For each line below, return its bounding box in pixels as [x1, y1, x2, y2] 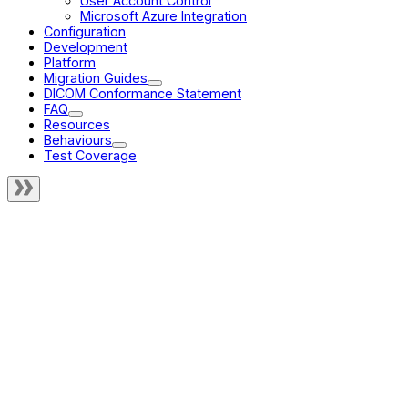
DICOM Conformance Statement [44, 85, 241, 101]
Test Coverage [44, 147, 137, 163]
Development [44, 38, 127, 55]
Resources [44, 116, 110, 132]
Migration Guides [44, 69, 148, 86]
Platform [44, 54, 96, 70]
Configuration [44, 23, 126, 39]
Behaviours [44, 131, 112, 148]
